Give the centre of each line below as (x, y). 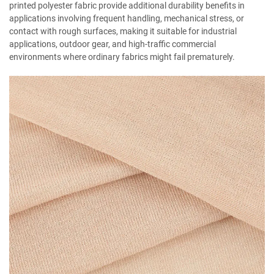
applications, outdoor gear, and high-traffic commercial (113, 44)
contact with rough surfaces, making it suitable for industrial (123, 31)
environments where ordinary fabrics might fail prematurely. (122, 57)
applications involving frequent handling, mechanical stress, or (127, 18)
